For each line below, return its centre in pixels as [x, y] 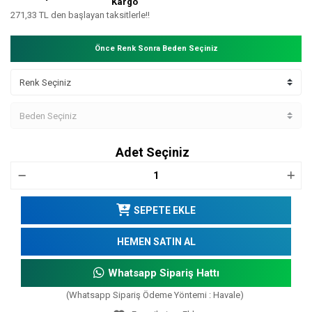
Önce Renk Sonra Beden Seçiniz [156, 49]
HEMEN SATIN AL [156, 241]
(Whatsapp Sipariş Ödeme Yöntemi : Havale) [155, 295]
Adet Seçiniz [153, 153]
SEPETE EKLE [165, 210]
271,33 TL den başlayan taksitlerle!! [80, 15]
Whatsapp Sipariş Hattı [163, 273]
